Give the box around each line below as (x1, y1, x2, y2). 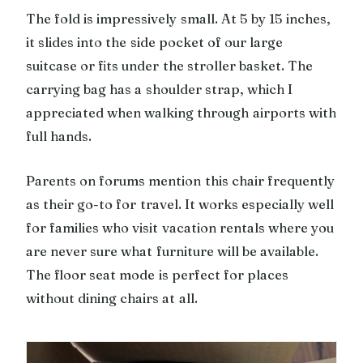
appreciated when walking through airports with (26, 104, 336, 121)
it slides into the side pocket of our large (26, 33, 284, 50)
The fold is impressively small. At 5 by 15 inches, (26, 10, 331, 27)
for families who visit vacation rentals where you (26, 219, 335, 236)
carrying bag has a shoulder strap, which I (26, 80, 293, 97)
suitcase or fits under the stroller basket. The (26, 57, 314, 74)
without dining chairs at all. (26, 289, 198, 306)
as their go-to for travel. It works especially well (26, 195, 335, 212)
